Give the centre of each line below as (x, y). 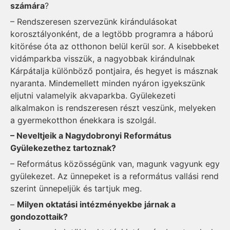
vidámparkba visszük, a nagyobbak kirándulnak (103, 58)
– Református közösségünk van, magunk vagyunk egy (115, 164)
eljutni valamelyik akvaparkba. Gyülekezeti (93, 95)
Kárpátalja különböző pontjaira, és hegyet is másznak (114, 71)
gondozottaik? (39, 216)
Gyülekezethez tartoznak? (63, 148)
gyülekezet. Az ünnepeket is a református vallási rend (114, 176)
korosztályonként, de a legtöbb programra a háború (112, 34)
